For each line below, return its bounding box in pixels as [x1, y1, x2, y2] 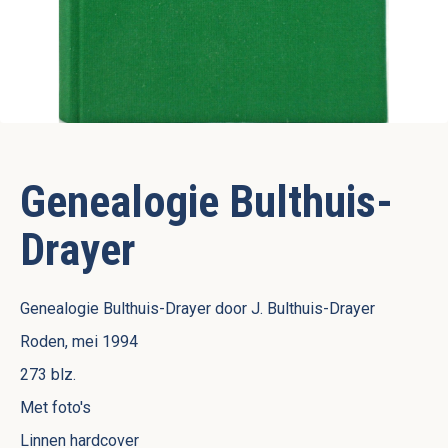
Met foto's [20, 398, 91, 418]
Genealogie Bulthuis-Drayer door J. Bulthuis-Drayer [20, 299, 375, 319]
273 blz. [20, 365, 76, 385]
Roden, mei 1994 [20, 332, 138, 352]
